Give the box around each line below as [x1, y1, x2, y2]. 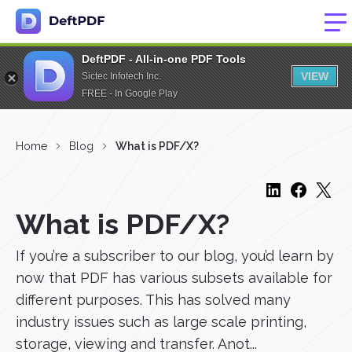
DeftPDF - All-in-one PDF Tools [82, 53, 246, 65]
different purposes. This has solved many [16, 291, 291, 308]
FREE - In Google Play [82, 88, 178, 99]
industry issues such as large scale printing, [16, 313, 306, 330]
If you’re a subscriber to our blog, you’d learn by [16, 247, 334, 264]
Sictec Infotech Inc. [82, 71, 161, 82]
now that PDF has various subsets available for [16, 269, 332, 286]
